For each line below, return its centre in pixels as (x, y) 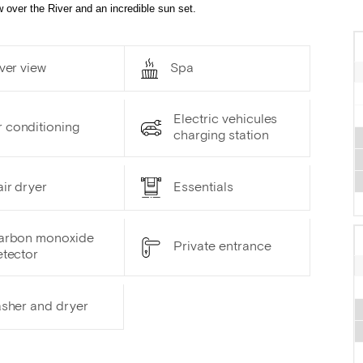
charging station (221, 137)
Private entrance (222, 248)
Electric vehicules (226, 120)
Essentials (203, 188)
